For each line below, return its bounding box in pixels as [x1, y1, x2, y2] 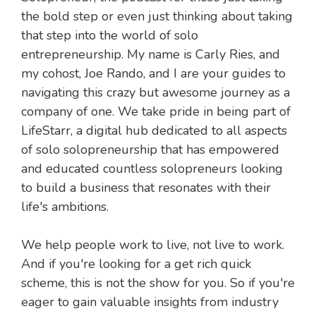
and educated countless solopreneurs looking [21, 160, 283, 178]
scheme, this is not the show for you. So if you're [21, 274, 295, 292]
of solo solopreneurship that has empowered [21, 141, 279, 159]
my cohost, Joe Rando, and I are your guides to [21, 65, 286, 83]
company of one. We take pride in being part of [21, 103, 291, 121]
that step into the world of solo [21, 27, 198, 44]
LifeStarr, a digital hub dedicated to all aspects [21, 122, 287, 140]
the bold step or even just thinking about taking [21, 8, 293, 25]
